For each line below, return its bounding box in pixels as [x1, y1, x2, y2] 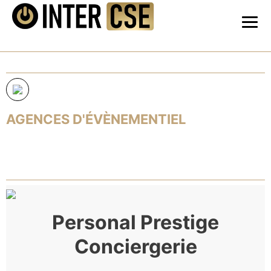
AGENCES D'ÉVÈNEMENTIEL [6, 111, 186, 128]
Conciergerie [74, 235, 197, 259]
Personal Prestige [52, 211, 219, 235]
